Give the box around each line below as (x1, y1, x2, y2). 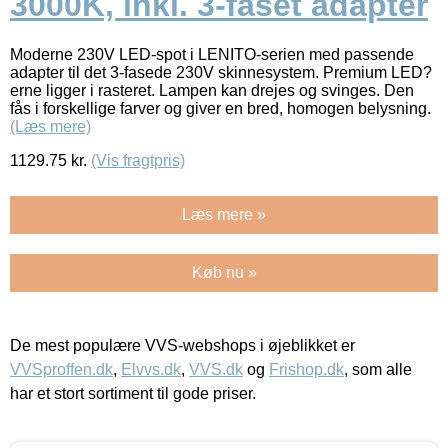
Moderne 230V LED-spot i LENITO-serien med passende (10, 45, 414, 63)
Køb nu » (191, 263, 257, 281)
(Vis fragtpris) (91, 151, 185, 169)
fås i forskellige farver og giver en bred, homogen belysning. (10, 99, 431, 117)
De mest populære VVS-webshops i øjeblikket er (10, 336, 355, 354)
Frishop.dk (269, 360, 344, 378)
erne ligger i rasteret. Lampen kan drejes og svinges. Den (10, 81, 414, 99)
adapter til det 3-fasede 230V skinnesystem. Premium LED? (10, 63, 432, 81)
